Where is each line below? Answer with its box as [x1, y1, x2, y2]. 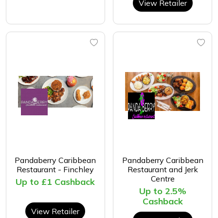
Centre [150, 173, 175, 183]
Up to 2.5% [139, 185, 186, 197]
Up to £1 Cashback [16, 176, 95, 187]
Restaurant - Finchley [17, 164, 94, 174]
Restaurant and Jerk [127, 164, 198, 174]
